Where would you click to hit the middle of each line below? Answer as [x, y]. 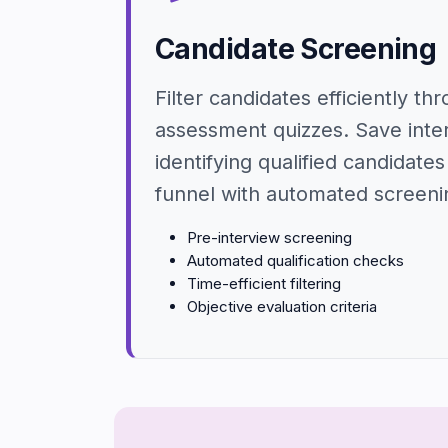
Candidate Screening [296, 49]
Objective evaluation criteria [282, 306]
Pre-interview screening [269, 237]
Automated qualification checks [295, 260]
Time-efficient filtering [264, 283]
